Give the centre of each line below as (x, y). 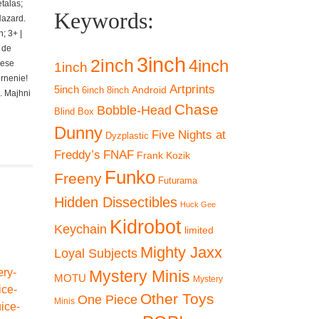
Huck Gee (198, 204)
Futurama (178, 181)
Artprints (192, 89)
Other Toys (177, 299)
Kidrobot (146, 227)
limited (199, 230)
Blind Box (74, 112)
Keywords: (104, 21)
